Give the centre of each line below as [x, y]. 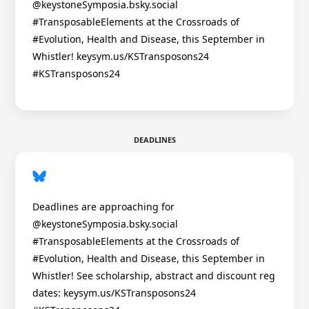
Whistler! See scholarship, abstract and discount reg [154, 276]
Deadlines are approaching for [103, 207]
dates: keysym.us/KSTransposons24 [114, 293]
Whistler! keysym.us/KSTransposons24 [121, 57]
